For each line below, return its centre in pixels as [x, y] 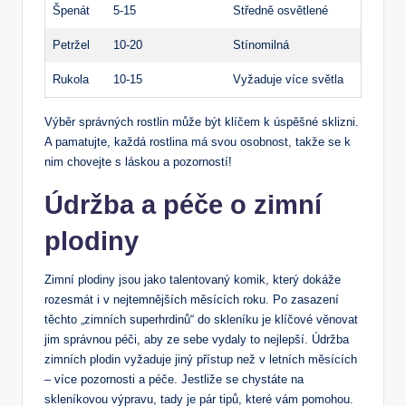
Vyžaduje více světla [288, 80]
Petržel [71, 45]
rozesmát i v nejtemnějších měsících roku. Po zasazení [192, 300]
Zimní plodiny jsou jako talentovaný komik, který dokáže [193, 280]
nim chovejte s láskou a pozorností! [138, 162]
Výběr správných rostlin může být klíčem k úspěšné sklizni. [202, 122]
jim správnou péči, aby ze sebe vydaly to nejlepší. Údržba [197, 340]
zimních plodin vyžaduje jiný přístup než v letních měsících [201, 360]
